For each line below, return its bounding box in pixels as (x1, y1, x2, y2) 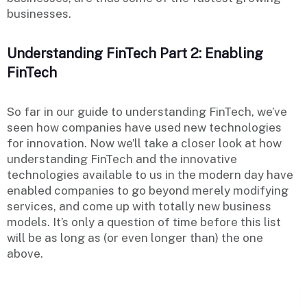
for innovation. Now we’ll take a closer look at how (7, 136, 282, 150)
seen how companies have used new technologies (7, 120, 282, 134)
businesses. (7, 6, 71, 21)
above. (7, 246, 43, 260)
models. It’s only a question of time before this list (7, 214, 281, 229)
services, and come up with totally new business (7, 199, 271, 213)
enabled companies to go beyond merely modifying (7, 183, 288, 197)
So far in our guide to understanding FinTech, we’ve (7, 104, 287, 119)
